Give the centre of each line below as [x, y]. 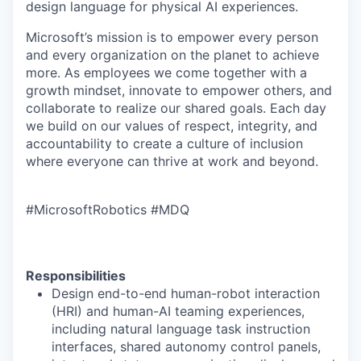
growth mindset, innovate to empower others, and [179, 90]
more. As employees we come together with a [166, 72]
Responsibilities [76, 275]
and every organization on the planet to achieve [172, 54]
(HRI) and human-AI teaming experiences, [178, 311]
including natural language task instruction [181, 328]
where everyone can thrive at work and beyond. [172, 161]
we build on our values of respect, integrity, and [172, 125]
